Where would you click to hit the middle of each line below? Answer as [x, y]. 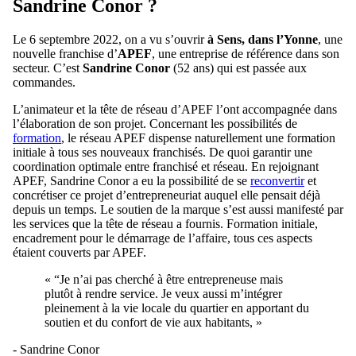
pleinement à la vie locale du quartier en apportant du [177, 308]
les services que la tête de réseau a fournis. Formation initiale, [165, 223]
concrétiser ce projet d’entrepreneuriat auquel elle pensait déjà [166, 195]
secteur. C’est [48, 68]
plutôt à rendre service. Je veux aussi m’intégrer [163, 293]
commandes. [44, 82]
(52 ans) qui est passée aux [238, 68]
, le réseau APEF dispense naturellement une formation [198, 137]
